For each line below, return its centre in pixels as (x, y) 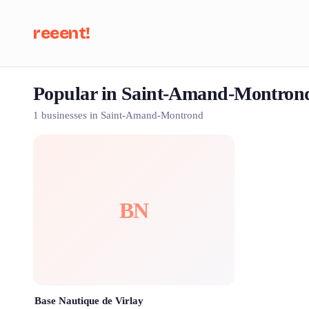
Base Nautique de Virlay (89, 301)
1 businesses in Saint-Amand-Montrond (118, 115)
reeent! (62, 33)
